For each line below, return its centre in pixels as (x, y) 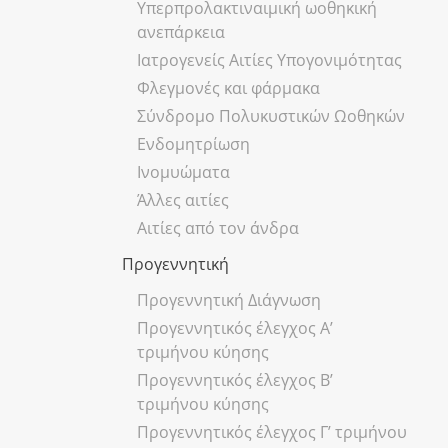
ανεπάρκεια (181, 31)
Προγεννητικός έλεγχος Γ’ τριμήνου (272, 431)
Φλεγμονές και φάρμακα (228, 87)
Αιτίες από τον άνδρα (218, 227)
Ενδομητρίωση (193, 143)
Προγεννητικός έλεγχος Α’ (235, 327)
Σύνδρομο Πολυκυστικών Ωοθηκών (271, 115)
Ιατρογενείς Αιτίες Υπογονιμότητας (269, 59)
